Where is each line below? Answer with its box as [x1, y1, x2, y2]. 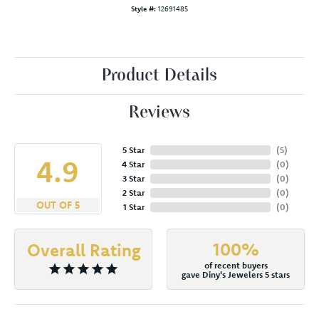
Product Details [102, 67, 217, 85]
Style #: [131, 4, 156, 14]
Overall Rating [26, 239, 140, 261]
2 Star [122, 187, 145, 198]
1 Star [122, 201, 145, 212]
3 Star [122, 172, 145, 184]
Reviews [129, 104, 190, 122]
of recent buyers [204, 259, 268, 271]
